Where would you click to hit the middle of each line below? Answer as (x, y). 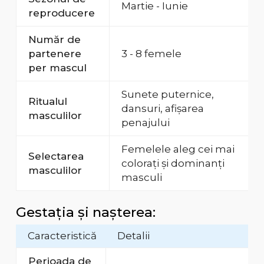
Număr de (54, 40)
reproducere (61, 13)
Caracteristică (62, 236)
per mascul (57, 68)
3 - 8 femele (151, 54)
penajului (145, 123)
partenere (55, 54)
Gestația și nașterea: (85, 212)
